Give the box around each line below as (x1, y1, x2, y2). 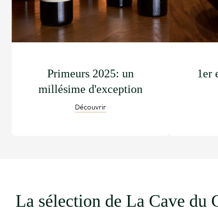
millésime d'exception (38, 82, 143, 95)
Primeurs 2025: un (47, 67, 134, 80)
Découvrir (75, 101, 106, 112)
